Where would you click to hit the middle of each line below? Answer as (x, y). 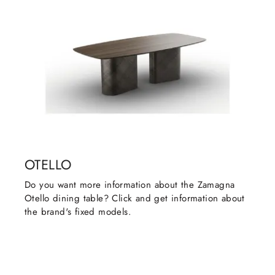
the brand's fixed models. (78, 212)
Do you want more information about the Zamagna (130, 185)
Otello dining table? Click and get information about (135, 199)
